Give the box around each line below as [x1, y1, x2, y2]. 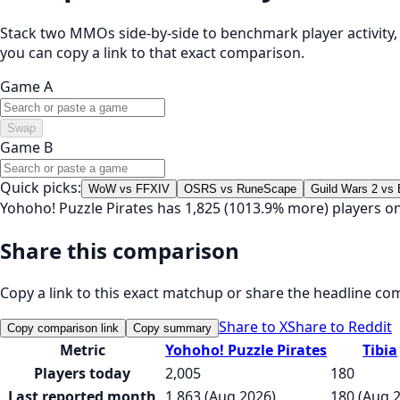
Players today [34, 362, 130, 383]
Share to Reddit [287, 316, 392, 337]
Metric [59, 339, 105, 360]
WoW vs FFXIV [88, 181, 170, 196]
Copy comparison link [7, 321, 119, 335]
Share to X [219, 316, 287, 337]
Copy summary [133, 321, 212, 335]
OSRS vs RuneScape [184, 181, 296, 196]
